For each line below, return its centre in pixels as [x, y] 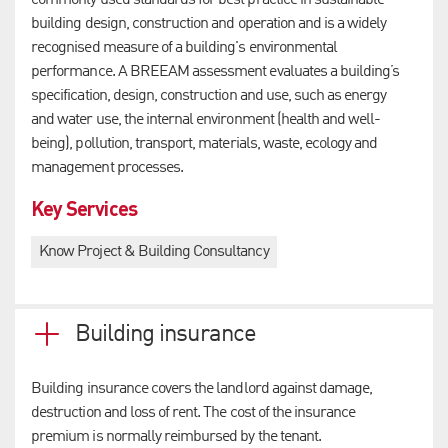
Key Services [84, 208]
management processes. [107, 168]
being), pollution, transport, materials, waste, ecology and [204, 144]
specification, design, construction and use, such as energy [209, 96]
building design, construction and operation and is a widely [209, 24]
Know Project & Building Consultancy [154, 252]
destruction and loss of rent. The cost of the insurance [193, 412]
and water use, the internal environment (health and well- [206, 120]
